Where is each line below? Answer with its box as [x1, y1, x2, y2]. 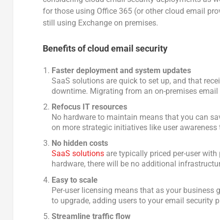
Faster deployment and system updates [52, 65, 192, 75]
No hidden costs [52, 138, 109, 148]
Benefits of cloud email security [42, 43, 167, 54]
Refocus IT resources [52, 102, 128, 112]
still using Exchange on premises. [42, 18, 158, 28]
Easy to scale [52, 175, 98, 185]
